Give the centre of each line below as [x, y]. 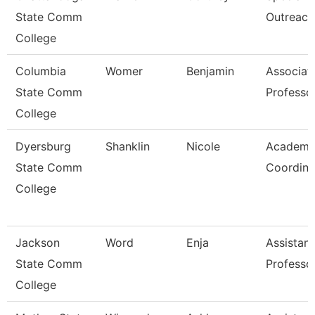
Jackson [38, 243]
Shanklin [128, 146]
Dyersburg [43, 146]
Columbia [41, 71]
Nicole [203, 146]
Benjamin [210, 71]
